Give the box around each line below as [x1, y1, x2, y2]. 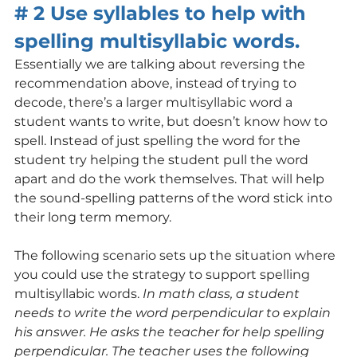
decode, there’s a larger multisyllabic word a [14, 94, 296, 110]
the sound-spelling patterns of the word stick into [14, 190, 335, 206]
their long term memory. [14, 209, 171, 225]
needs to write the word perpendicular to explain [14, 304, 334, 320]
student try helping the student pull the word [14, 151, 312, 167]
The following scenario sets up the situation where [14, 247, 339, 263]
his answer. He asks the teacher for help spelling [14, 324, 328, 339]
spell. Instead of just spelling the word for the [14, 132, 304, 148]
